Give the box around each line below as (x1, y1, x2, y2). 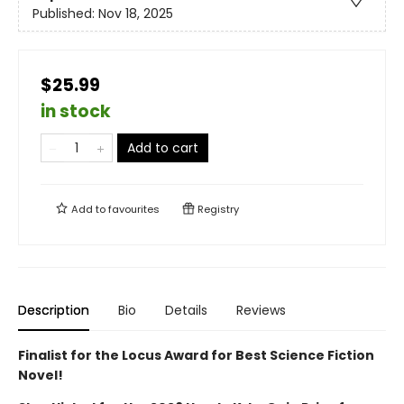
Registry (195, 201, 239, 216)
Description (18, 300, 89, 319)
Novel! (18, 365, 63, 384)
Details (165, 300, 207, 319)
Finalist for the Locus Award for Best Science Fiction (18, 345, 374, 364)
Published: (32, 5, 98, 23)
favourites (108, 201, 160, 216)
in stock (41, 98, 111, 124)
